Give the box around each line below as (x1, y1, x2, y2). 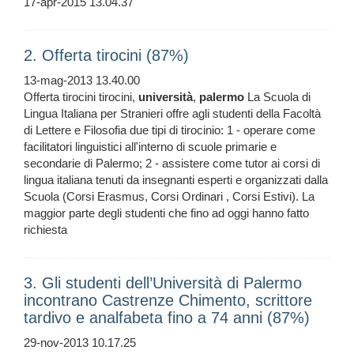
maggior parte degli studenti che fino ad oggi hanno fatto (24, 206, 309, 220)
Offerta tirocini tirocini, (24, 90, 138, 104)
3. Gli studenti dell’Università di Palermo (24, 274, 302, 292)
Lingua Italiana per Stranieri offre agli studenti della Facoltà (24, 107, 321, 121)
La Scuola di (244, 90, 311, 104)
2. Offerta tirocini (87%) (24, 47, 189, 65)
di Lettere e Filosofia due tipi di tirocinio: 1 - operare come (24, 123, 315, 137)
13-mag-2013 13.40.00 (24, 73, 140, 88)
